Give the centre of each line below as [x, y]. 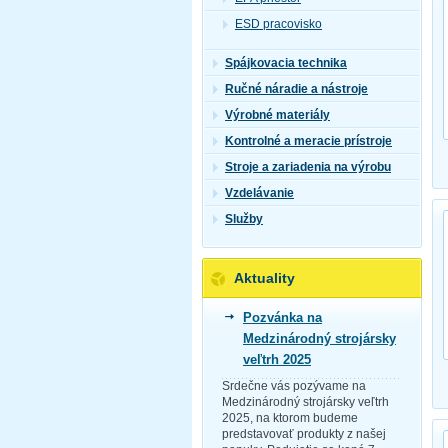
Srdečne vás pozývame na [294, 385]
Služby [244, 219]
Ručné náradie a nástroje [296, 89]
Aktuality [264, 277]
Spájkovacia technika [286, 63]
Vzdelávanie [259, 193]
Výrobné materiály [277, 115]
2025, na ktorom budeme [290, 417]
